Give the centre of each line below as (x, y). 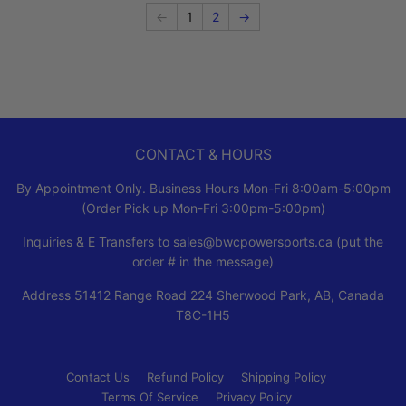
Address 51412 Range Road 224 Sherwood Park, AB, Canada (203, 295)
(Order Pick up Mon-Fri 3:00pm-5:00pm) (203, 208)
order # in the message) (203, 261)
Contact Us (98, 377)
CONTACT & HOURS (203, 154)
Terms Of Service (150, 396)
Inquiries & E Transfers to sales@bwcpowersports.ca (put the (203, 241)
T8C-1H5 (203, 314)
